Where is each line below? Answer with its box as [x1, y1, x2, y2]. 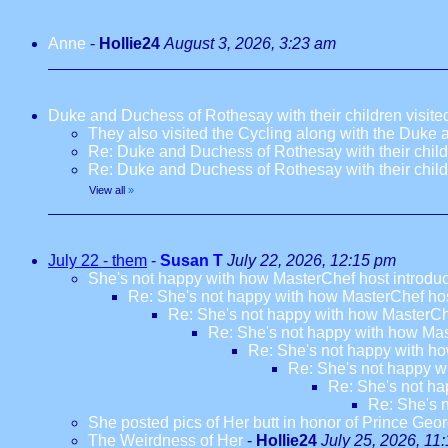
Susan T [160, 252, 223, 269]
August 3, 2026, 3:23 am [164, 35, 336, 52]
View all [89, 184, 125, 196]
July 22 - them [48, 252, 147, 269]
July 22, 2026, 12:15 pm [227, 252, 396, 269]
